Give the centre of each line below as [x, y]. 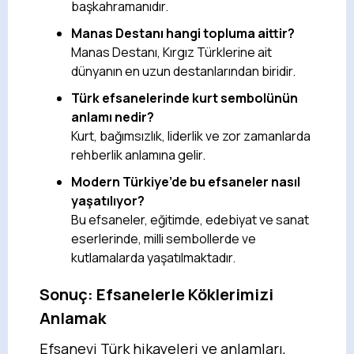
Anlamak [73, 318]
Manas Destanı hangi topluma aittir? [183, 33]
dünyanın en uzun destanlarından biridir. [183, 71]
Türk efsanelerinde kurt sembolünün [185, 98]
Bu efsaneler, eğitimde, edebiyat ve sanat [190, 219]
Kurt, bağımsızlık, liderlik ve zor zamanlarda [191, 136]
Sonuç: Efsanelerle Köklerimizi [156, 294]
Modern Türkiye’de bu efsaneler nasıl [186, 181]
